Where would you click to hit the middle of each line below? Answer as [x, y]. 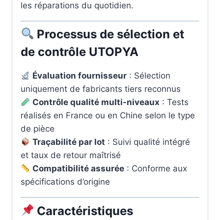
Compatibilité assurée [79, 168]
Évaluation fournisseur [80, 76]
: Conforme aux [156, 168]
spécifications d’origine [65, 182]
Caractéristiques [84, 211]
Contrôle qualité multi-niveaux [96, 102]
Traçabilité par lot [69, 142]
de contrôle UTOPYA [80, 52]
